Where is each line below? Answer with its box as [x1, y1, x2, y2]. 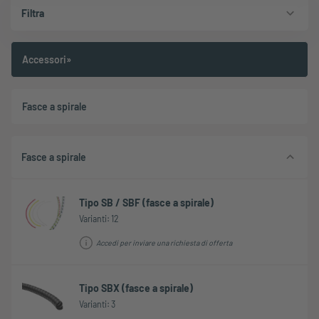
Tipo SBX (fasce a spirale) [79, 282, 193, 294]
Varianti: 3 [79, 299, 115, 309]
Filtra [21, 6, 44, 19]
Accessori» [22, 53, 71, 66]
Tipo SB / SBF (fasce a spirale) [79, 196, 214, 209]
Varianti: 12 [79, 213, 119, 224]
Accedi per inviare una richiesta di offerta [96, 237, 232, 247]
